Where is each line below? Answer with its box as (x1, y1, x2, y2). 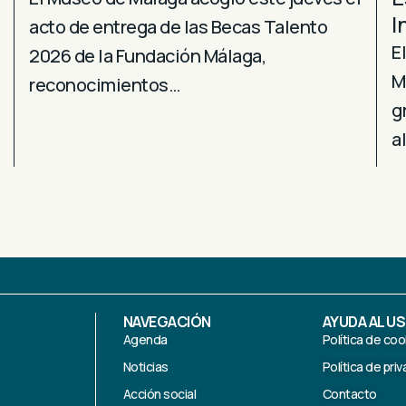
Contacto (322, 385, 377, 403)
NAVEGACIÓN (122, 312, 211, 333)
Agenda (122, 331, 168, 349)
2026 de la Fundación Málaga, (29, 43, 266, 68)
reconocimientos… (29, 72, 179, 97)
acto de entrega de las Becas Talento (29, 14, 327, 39)
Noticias (122, 358, 169, 376)
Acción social (122, 385, 197, 403)
